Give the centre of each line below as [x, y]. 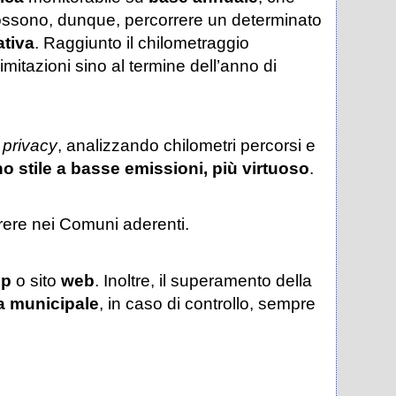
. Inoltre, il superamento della [203, 280]
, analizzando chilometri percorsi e [186, 145]
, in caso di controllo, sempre [207, 303]
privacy [30, 145]
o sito [36, 280]
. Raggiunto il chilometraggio [141, 43]
